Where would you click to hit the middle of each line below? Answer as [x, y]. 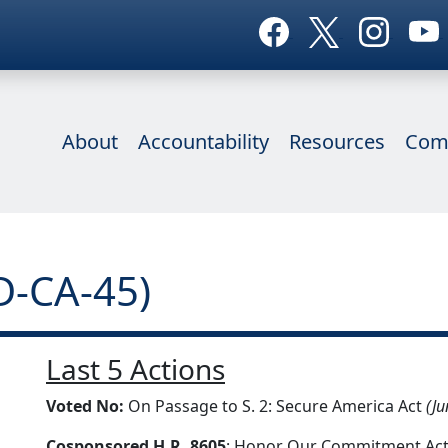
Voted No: [85, 406]
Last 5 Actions [135, 369]
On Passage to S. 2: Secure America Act [275, 406]
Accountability [203, 141]
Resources [337, 141]
